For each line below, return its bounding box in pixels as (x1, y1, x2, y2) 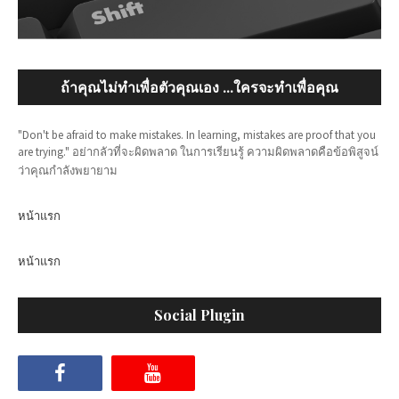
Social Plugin (154, 305, 245, 325)
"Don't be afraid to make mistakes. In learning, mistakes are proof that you (18, 127, 376, 143)
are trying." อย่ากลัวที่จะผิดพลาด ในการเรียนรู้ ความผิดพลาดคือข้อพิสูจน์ (18, 144, 379, 160)
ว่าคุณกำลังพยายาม (18, 163, 118, 179)
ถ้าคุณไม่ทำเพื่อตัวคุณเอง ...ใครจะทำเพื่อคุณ (61, 77, 338, 97)
